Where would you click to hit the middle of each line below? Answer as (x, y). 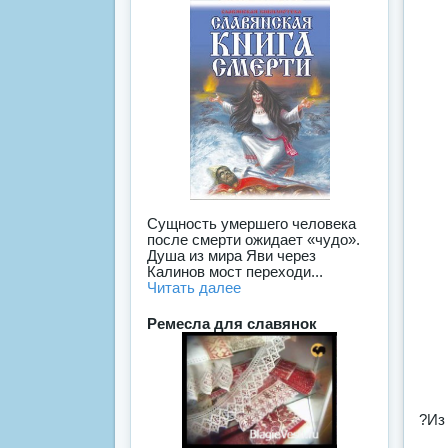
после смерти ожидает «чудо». (253, 240)
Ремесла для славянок (232, 324)
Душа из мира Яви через (231, 256)
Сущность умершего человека (251, 224)
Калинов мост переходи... (235, 272)
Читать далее (194, 288)
